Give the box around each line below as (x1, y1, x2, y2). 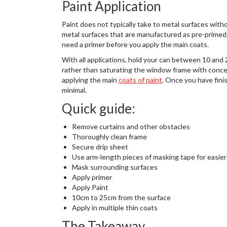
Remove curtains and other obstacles (72, 122, 190, 131)
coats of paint (119, 75, 162, 84)
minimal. (62, 86, 87, 94)
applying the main (62, 75, 119, 84)
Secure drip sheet (72, 142, 128, 151)
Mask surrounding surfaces (72, 163, 158, 171)
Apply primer (72, 173, 112, 181)
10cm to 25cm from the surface (72, 193, 171, 202)
